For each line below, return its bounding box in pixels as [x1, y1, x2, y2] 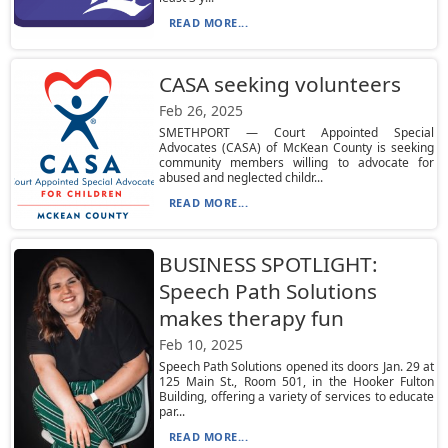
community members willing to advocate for [158, 154, 435, 171]
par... [158, 403, 185, 420]
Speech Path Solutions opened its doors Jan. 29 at [158, 358, 435, 375]
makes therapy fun [158, 304, 344, 332]
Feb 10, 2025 [158, 335, 243, 354]
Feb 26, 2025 [158, 101, 243, 120]
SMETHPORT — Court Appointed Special [158, 124, 435, 141]
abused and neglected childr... [158, 169, 323, 186]
